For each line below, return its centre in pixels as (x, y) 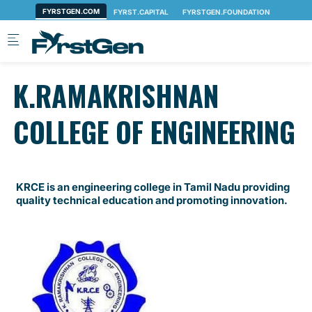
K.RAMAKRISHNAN (116, 95)
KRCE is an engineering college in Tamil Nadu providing (153, 187)
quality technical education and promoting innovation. (153, 200)
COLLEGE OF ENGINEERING (154, 132)
